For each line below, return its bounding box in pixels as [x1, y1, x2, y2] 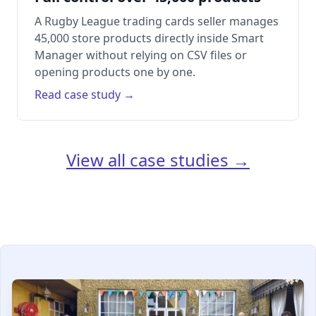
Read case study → [35, 87, 135, 103]
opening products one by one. [35, 64, 195, 80]
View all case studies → [66, 148, 250, 172]
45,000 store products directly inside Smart [35, 30, 264, 47]
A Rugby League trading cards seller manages [35, 13, 279, 30]
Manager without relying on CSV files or [35, 47, 247, 63]
